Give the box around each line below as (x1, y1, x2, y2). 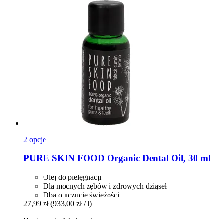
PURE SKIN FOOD (23, 153, 105, 164)
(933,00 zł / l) (50, 199, 92, 208)
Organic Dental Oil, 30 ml (105, 153, 211, 164)
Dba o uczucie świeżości (43, 191, 119, 199)
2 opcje (23, 135, 46, 144)
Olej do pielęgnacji (43, 173, 101, 181)
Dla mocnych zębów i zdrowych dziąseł (43, 182, 167, 190)
